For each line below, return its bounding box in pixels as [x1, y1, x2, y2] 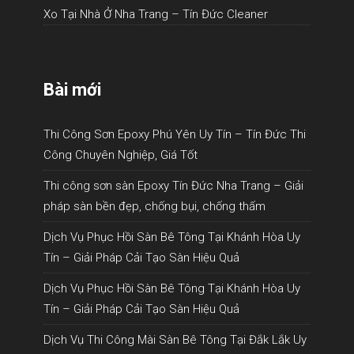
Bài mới [43, 79, 101, 100]
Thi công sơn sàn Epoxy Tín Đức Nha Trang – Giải [43, 178, 303, 193]
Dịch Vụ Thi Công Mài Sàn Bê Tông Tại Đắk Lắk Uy [43, 332, 307, 347]
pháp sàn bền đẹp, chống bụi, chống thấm [43, 198, 265, 213]
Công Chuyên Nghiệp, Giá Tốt [43, 147, 198, 162]
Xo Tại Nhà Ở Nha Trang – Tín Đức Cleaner [43, 6, 268, 21]
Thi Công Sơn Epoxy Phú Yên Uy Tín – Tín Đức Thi [43, 126, 306, 141]
